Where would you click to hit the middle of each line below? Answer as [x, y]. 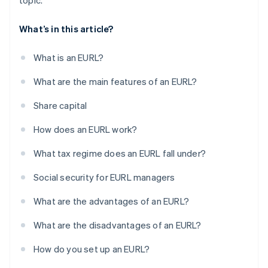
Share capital [60, 106]
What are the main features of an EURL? [115, 82]
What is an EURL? [69, 58]
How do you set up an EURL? [92, 249]
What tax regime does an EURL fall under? [120, 153]
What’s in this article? [66, 29]
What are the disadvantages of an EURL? [118, 225]
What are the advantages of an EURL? [111, 201]
